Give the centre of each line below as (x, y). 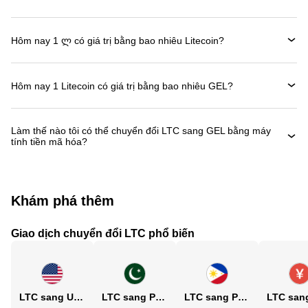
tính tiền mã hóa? (49, 142)
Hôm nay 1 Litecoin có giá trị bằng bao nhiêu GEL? (122, 86)
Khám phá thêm (63, 201)
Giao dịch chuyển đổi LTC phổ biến (103, 233)
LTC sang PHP (243, 297)
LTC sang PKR (160, 297)
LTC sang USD (78, 297)
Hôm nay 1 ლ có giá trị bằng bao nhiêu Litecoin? (118, 40)
